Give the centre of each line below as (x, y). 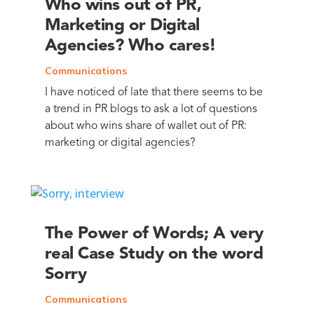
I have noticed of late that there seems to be (153, 92)
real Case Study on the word (154, 254)
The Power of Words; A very (154, 234)
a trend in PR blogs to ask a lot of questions (151, 109)
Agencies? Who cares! (130, 46)
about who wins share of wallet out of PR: (145, 126)
